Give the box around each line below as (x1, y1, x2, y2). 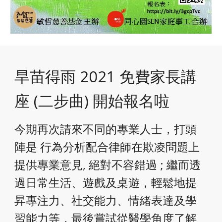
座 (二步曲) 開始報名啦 (14, 90, 170, 111)
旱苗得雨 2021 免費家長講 (14, 66, 197, 87)
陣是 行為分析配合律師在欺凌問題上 (14, 139, 200, 155)
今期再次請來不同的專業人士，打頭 (14, 121, 197, 137)
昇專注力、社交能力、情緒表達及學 (14, 193, 197, 208)
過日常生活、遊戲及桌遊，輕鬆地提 (14, 175, 197, 190)
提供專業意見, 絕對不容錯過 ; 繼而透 (14, 157, 201, 172)
